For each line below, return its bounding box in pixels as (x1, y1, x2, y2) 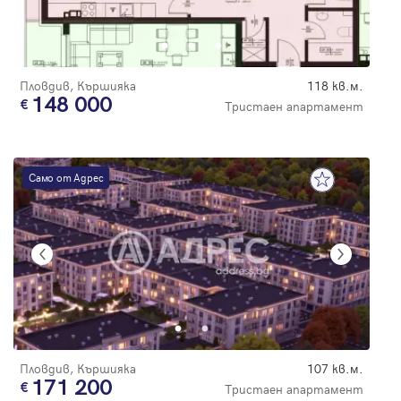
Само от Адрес (29, 170, 104, 185)
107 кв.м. (307, 360, 363, 378)
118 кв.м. (307, 77, 363, 95)
